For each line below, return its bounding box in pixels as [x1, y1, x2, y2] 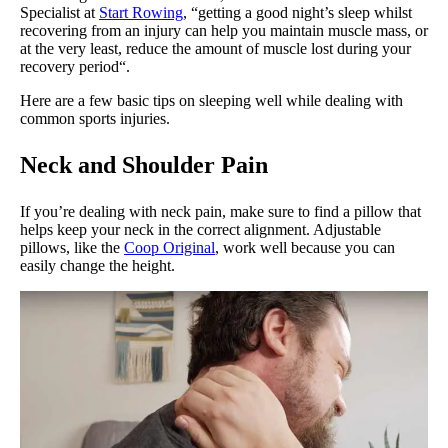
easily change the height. [20, 256, 179, 274]
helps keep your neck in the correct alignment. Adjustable [20, 220, 381, 238]
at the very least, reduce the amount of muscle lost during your [20, 39, 411, 57]
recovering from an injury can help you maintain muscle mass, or [20, 21, 428, 39]
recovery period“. [20, 57, 130, 75]
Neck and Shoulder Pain [20, 151, 268, 178]
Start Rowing [99, 3, 183, 21]
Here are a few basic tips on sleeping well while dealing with [20, 91, 403, 109]
